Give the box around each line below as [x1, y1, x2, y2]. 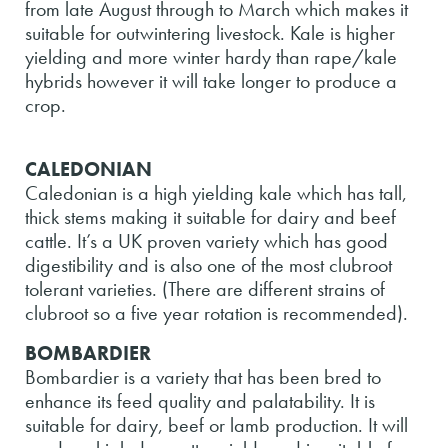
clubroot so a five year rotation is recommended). [25, 299, 408, 326]
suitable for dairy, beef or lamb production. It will [25, 411, 408, 438]
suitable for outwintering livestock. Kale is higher [25, 19, 395, 46]
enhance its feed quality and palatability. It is [25, 387, 375, 414]
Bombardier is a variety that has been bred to [25, 363, 381, 390]
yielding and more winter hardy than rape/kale [25, 43, 397, 70]
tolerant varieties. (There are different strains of [25, 275, 385, 302]
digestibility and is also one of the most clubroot [25, 251, 392, 278]
